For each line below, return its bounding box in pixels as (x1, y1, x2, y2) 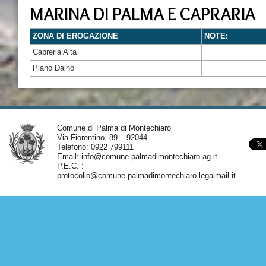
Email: (56, 152, 81, 161)
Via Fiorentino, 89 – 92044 (56, 133, 147, 142)
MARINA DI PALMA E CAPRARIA (30, 3, 255, 25)
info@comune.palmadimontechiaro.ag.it (81, 152, 217, 161)
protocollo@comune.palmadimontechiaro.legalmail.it (56, 171, 236, 180)
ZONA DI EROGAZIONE (33, 31, 118, 40)
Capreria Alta (33, 47, 77, 56)
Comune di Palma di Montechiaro (56, 123, 171, 132)
